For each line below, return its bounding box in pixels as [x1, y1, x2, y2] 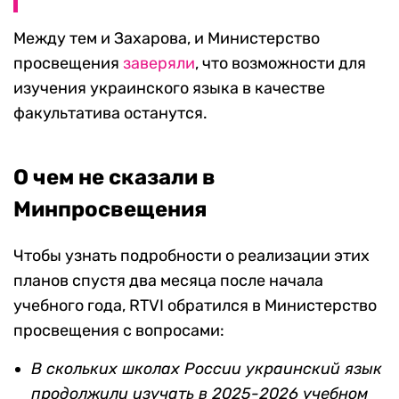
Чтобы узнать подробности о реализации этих [13, 246, 370, 266]
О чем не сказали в [13, 165, 216, 191]
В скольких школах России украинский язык [31, 359, 382, 379]
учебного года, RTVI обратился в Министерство [13, 296, 377, 316]
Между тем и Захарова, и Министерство [13, 28, 320, 49]
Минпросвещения [13, 197, 208, 223]
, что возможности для [195, 53, 366, 74]
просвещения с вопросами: [13, 321, 224, 341]
